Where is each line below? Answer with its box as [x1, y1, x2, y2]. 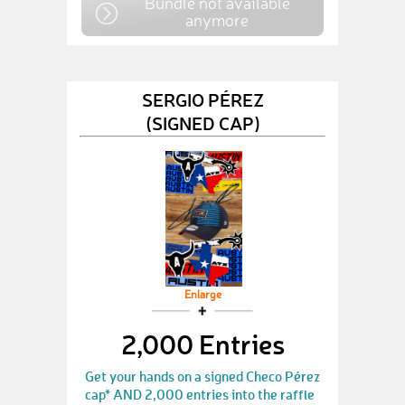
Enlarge [184, 290, 221, 301]
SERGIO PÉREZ [141, 87, 264, 111]
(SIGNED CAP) [145, 110, 260, 135]
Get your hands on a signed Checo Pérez [85, 367, 320, 385]
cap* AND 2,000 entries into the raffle [85, 385, 315, 403]
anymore [185, 10, 249, 30]
